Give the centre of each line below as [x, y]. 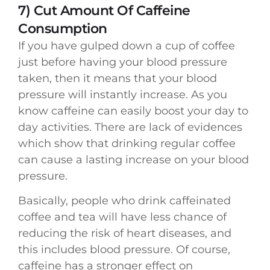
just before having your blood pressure [123, 62]
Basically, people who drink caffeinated [124, 201]
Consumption [63, 28]
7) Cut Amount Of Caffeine [104, 10]
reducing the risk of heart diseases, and [125, 234]
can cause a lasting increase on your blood [133, 159]
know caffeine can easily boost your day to [133, 111]
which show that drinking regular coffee [127, 143]
